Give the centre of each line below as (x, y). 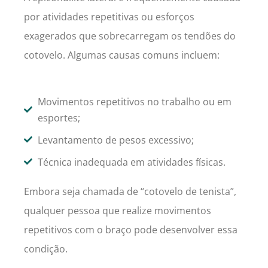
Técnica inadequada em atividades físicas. (131, 162)
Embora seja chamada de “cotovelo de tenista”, (130, 191)
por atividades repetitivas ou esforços (109, 16)
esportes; (59, 117)
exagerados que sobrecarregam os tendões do (130, 36)
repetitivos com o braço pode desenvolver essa (131, 229)
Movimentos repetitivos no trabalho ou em (134, 101)
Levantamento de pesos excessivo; (115, 139)
